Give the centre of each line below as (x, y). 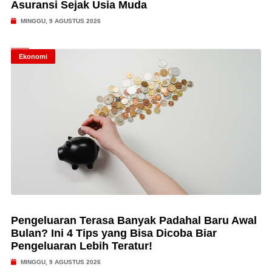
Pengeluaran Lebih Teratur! (81, 246)
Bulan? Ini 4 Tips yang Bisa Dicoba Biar (114, 233)
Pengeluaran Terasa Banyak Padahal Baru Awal (134, 220)
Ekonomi (33, 56)
